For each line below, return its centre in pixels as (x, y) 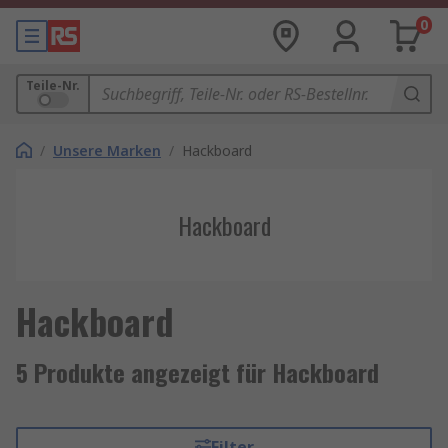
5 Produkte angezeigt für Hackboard (197, 372)
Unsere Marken (107, 150)
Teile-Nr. (53, 85)
